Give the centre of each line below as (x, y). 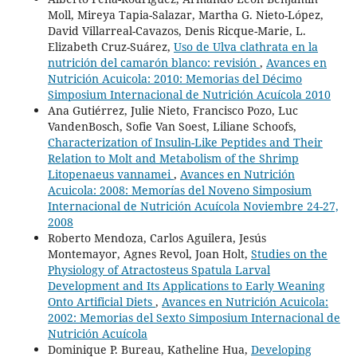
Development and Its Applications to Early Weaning (186, 285)
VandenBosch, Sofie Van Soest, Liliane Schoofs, (172, 126)
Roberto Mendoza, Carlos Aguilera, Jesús (157, 237)
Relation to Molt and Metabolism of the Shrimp (173, 158)
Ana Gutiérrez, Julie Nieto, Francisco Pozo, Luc (173, 110)
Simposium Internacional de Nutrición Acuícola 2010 (189, 94)
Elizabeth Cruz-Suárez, (110, 46)
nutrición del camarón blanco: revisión (153, 62)
